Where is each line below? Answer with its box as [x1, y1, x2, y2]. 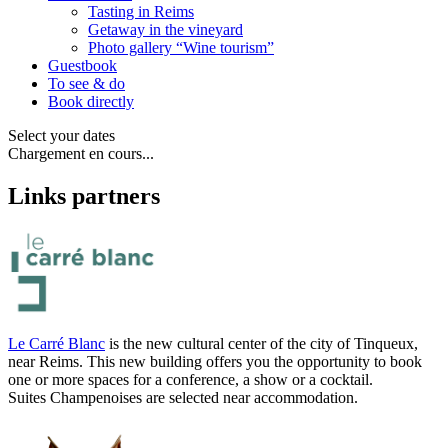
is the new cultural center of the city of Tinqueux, [105, 335, 418, 353]
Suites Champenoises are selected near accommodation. [8, 389, 358, 407]
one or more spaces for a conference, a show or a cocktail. [8, 371, 373, 389]
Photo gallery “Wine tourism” [88, 38, 274, 56]
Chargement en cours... [8, 144, 154, 162]
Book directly [48, 92, 134, 110]
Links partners [8, 182, 160, 209]
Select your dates [8, 126, 115, 144]
